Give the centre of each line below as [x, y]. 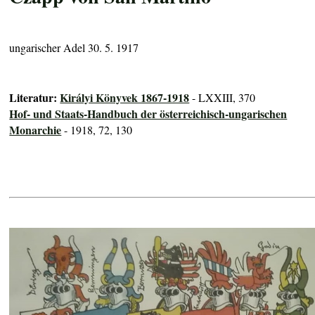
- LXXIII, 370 [223, 97]
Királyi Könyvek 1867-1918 [125, 97]
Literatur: [35, 97]
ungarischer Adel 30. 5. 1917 [74, 47]
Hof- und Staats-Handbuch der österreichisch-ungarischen [148, 113]
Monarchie [36, 129]
